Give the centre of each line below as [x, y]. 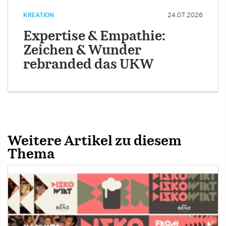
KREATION [39, 15]
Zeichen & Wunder [82, 50]
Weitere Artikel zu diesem [95, 141]
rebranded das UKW [89, 65]
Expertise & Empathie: [94, 36]
